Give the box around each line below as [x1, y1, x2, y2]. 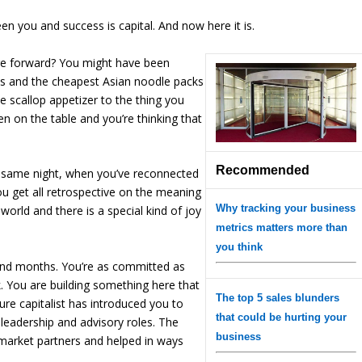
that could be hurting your [216, 310, 347, 323]
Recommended [216, 162, 310, 177]
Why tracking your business [216, 201, 356, 214]
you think [216, 240, 263, 253]
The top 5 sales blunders [216, 291, 340, 304]
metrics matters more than [216, 221, 348, 234]
